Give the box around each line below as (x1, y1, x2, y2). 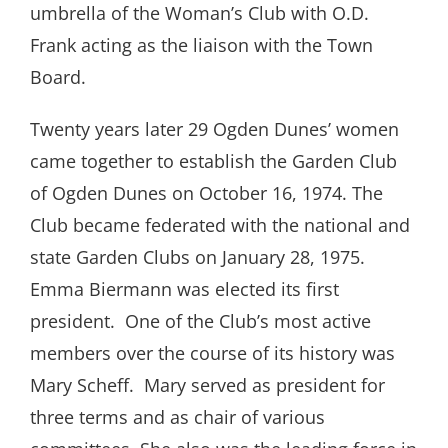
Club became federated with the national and (30, 213, 410, 238)
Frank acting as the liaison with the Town (30, 33, 373, 58)
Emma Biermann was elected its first (30, 277, 339, 302)
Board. (30, 65, 91, 90)
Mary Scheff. (30, 373, 134, 398)
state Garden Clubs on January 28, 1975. (30, 245, 365, 270)
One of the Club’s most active (125, 309, 371, 334)
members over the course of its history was (30, 341, 395, 366)
